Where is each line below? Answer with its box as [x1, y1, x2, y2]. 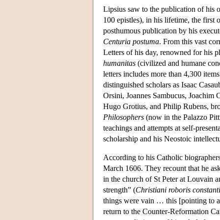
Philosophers [103, 112, 144, 121]
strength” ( [103, 185, 136, 194]
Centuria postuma [103, 37, 159, 46]
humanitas [103, 58, 136, 67]
